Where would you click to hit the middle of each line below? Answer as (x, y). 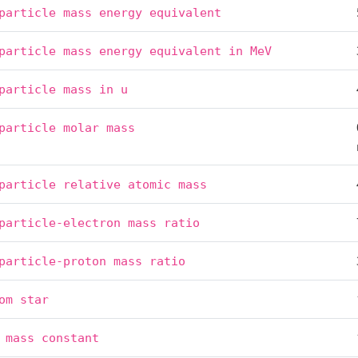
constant (71, 338)
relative (92, 184)
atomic (150, 184)
